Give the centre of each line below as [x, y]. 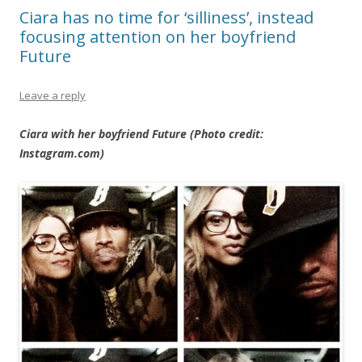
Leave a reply [53, 96]
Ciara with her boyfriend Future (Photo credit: [141, 134]
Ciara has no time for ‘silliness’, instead [166, 18]
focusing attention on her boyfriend [158, 37]
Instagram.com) [62, 154]
